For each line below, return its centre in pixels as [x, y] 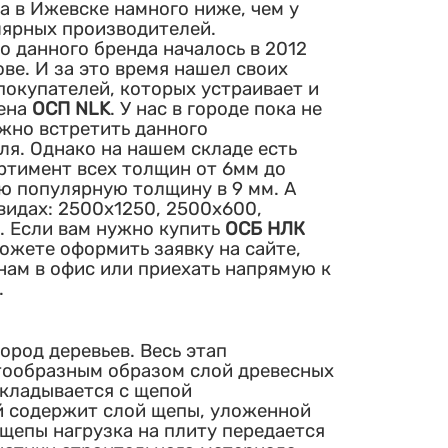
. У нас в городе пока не [215, 109]
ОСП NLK [68, 109]
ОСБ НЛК [264, 229]
